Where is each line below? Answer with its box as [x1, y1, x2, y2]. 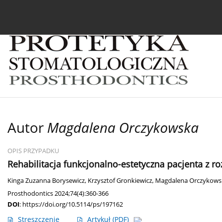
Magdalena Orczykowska [47, 118, 199, 137]
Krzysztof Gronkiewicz [88, 176, 152, 185]
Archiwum [91, 9, 125, 18]
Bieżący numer [22, 9, 71, 18]
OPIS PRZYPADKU [7, 147, 59, 156]
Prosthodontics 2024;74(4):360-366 [7, 189, 109, 198]
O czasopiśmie [145, 9, 193, 18]
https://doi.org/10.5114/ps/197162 [22, 200, 123, 209]
